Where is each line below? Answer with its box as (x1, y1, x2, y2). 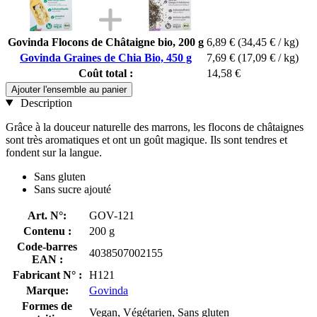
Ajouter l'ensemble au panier (11, 83, 127, 95)
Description (17, 96, 72, 109)
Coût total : (79, 67, 133, 79)
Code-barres (17, 240, 77, 253)
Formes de (22, 299, 72, 312)
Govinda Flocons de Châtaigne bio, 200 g (8, 35, 204, 48)
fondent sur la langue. (6, 146, 102, 158)
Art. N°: (28, 209, 67, 221)
